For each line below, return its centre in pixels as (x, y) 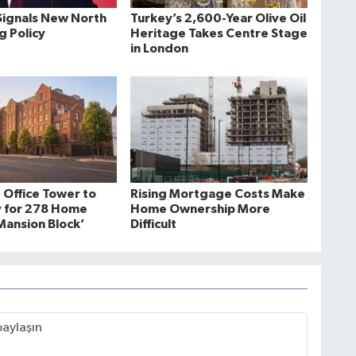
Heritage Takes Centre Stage (219, 33)
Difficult (153, 224)
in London (159, 48)
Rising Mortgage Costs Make (217, 193)
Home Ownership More (200, 209)
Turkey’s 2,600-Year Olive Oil (218, 18)
